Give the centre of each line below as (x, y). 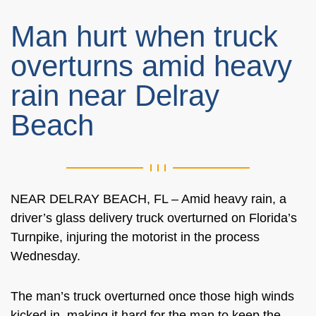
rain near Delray (115, 96)
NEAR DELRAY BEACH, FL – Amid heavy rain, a (148, 199)
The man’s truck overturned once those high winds (152, 296)
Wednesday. (47, 256)
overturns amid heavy (151, 66)
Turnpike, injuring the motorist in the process (135, 237)
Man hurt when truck (144, 36)
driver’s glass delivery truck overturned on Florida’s (154, 218)
